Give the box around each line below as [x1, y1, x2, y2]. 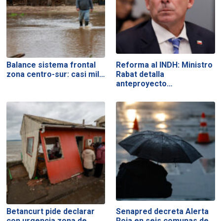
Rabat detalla [116, 69, 165, 79]
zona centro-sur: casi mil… [6, 69, 105, 79]
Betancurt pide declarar [6, 207, 95, 217]
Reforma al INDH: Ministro [116, 60, 213, 70]
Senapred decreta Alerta [116, 207, 209, 217]
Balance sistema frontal [6, 60, 96, 70]
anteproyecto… [116, 78, 173, 88]
